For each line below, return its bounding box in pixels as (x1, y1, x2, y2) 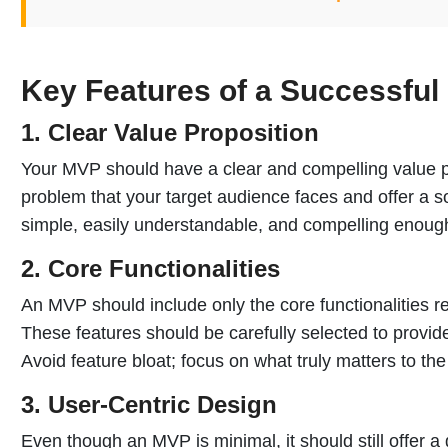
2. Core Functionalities (21, 254, 280, 282)
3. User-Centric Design (21, 390, 277, 418)
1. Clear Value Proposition (21, 118, 319, 146)
